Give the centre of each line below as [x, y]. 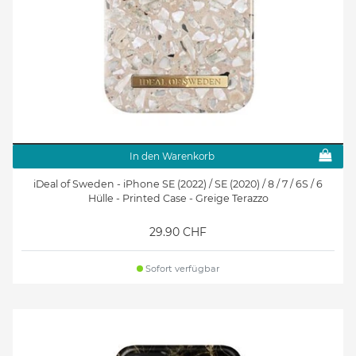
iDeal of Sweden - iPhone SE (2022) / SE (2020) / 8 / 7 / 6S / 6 [178, 184]
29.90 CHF [178, 232]
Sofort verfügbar [182, 269]
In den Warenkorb [172, 156]
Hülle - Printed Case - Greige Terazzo [178, 199]
